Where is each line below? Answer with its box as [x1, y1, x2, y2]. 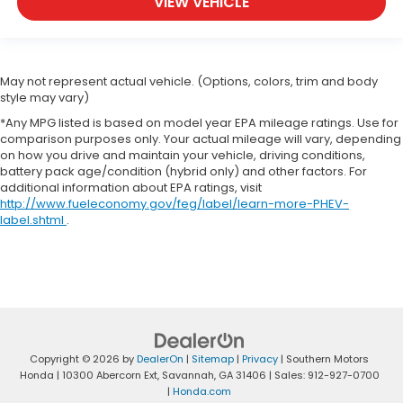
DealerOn [137, 351, 184, 366]
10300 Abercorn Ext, [58, 367, 159, 382]
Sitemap [192, 351, 234, 366]
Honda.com [173, 383, 231, 399]
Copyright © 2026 [30, 351, 122, 366]
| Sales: [265, 367, 308, 382]
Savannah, [158, 367, 216, 382]
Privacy [242, 351, 278, 366]
